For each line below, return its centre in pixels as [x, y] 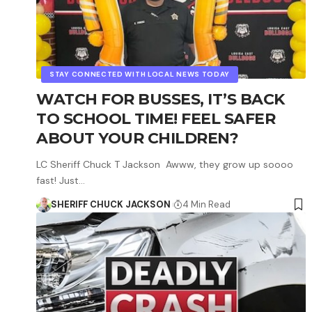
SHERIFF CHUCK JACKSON [110, 204]
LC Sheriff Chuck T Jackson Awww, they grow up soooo [165, 164]
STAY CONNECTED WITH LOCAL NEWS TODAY [140, 74]
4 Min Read [206, 204]
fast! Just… [61, 180]
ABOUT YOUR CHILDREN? [137, 138]
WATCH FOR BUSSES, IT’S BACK [161, 99]
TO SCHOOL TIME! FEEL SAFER [156, 118]
